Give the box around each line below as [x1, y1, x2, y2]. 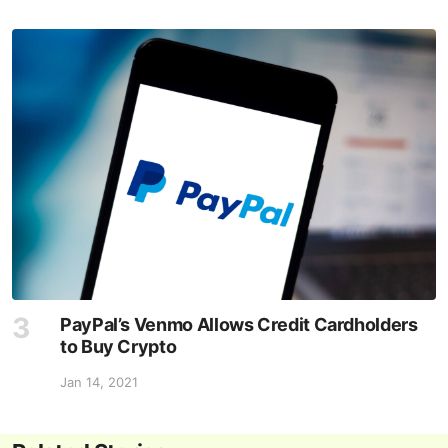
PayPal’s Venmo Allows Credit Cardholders [60, 313, 418, 335]
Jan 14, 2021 [60, 373, 138, 390]
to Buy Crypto [60, 335, 177, 357]
